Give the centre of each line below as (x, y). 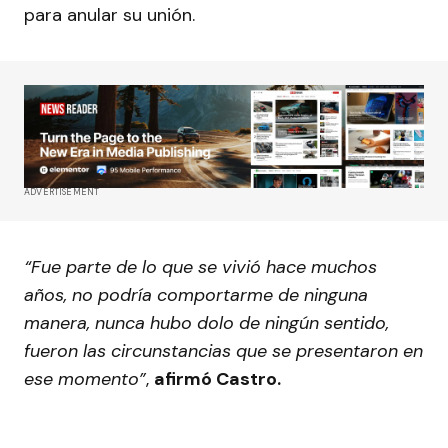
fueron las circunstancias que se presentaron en (223, 351)
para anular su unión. (109, 15)
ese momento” (85, 379)
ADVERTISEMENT (62, 192)
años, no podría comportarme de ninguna (196, 295)
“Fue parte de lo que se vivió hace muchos (200, 267)
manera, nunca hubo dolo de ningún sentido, (206, 323)
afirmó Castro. (219, 379)
